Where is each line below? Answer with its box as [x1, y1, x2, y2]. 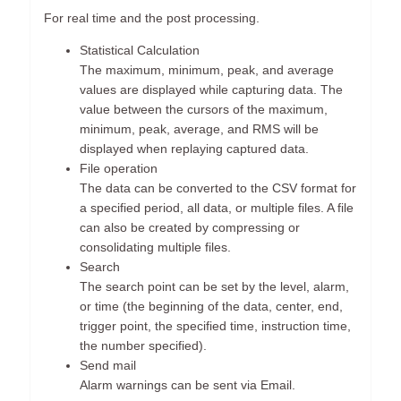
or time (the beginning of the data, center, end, [80, 299, 344, 314]
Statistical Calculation [80, 43, 200, 58]
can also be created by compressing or [80, 220, 301, 235]
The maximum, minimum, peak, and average [80, 63, 335, 78]
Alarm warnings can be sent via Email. [80, 378, 296, 393]
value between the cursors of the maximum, [80, 102, 328, 117]
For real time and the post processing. [44, 11, 260, 26]
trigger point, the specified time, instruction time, [80, 319, 352, 334]
